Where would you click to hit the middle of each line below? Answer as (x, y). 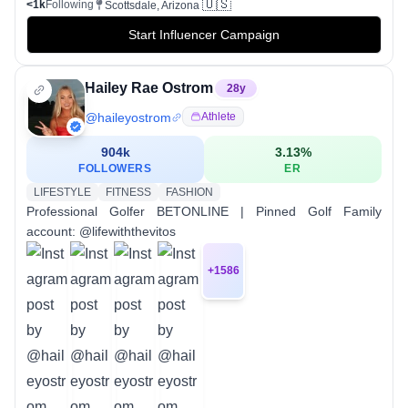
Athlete (219, 116)
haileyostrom (134, 117)
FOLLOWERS (115, 168)
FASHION (189, 192)
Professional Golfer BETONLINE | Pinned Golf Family (204, 211)
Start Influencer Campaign (204, 34)
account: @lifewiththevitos (101, 231)
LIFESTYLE (62, 192)
